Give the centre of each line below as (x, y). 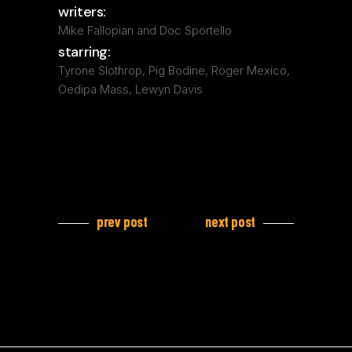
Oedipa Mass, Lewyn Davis (130, 89)
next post (230, 222)
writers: (82, 12)
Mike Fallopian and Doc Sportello (145, 30)
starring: (84, 52)
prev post (122, 222)
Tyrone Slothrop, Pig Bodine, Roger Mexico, (174, 70)
